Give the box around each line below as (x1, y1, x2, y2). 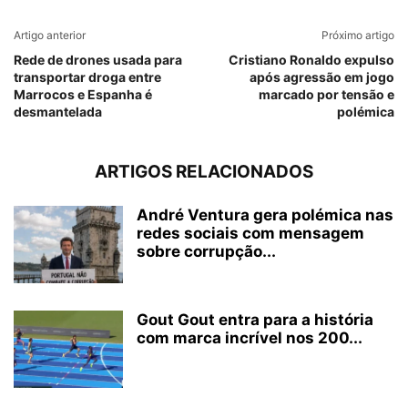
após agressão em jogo (250, 69, 394, 85)
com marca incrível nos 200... (137, 329, 362, 347)
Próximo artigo (321, 28, 394, 42)
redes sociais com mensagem (137, 224, 364, 242)
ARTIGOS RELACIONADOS (95, 161, 313, 182)
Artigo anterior (14, 28, 86, 42)
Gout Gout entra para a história (137, 311, 373, 329)
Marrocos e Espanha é (14, 87, 152, 102)
